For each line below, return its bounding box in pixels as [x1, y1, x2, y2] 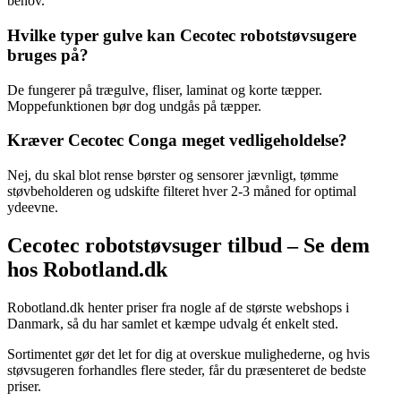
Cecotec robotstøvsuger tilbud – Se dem [7, 233, 370, 257]
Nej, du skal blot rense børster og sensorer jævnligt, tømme [7, 167, 338, 183]
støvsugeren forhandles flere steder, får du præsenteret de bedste [7, 362, 366, 378]
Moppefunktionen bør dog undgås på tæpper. [7, 98, 261, 114]
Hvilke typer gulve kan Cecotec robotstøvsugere [7, 25, 356, 45]
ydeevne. [7, 200, 58, 216]
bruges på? [7, 45, 89, 64]
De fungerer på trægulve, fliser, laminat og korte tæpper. [7, 81, 322, 98]
